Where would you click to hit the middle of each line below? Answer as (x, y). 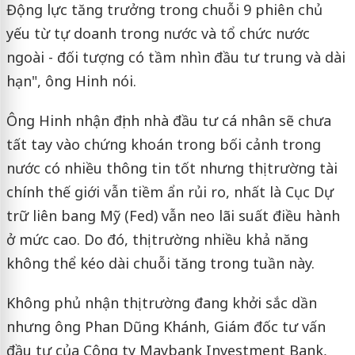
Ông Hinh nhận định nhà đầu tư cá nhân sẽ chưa (168, 121)
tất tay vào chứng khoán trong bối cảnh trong (163, 145)
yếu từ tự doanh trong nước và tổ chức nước (158, 34)
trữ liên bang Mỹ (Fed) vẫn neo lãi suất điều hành (173, 216)
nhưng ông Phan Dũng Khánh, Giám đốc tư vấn (166, 327)
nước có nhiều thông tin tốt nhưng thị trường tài (172, 168)
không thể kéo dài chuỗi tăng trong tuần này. (160, 263)
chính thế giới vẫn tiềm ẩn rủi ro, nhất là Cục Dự (170, 192)
